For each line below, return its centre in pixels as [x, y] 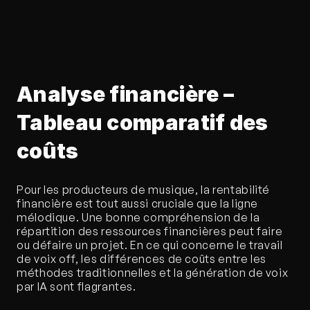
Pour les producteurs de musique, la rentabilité [144, 190]
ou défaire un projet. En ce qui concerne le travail [150, 245]
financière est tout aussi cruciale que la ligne [138, 204]
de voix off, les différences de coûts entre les [142, 259]
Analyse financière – [125, 94]
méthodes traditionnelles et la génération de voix [153, 273]
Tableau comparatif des [143, 123]
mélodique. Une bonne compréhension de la [138, 218]
